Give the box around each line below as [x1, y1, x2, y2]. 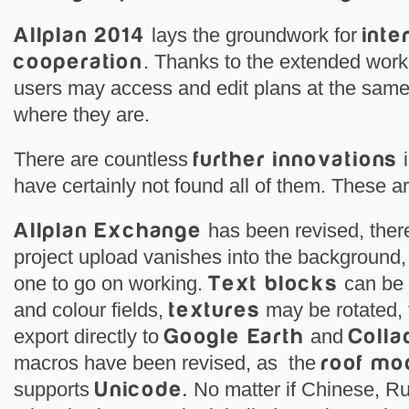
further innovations [194, 148, 399, 171]
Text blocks [208, 272, 339, 295]
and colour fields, [14, 299, 169, 321]
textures [169, 299, 261, 321]
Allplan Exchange [14, 219, 203, 242]
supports [14, 378, 95, 401]
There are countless [14, 148, 194, 171]
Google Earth [164, 325, 305, 348]
